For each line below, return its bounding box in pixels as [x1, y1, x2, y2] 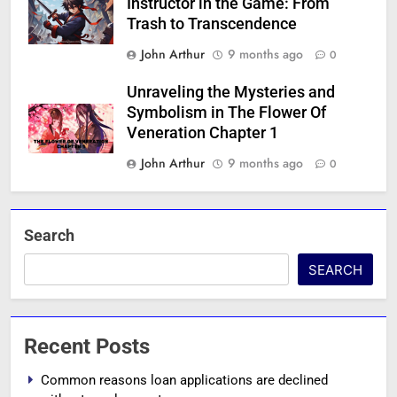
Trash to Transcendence [127, 15, 297, 34]
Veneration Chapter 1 [127, 124, 278, 143]
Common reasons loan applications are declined [41, 372, 328, 389]
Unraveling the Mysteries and [127, 83, 335, 102]
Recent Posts [24, 334, 150, 360]
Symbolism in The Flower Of [127, 104, 326, 122]
